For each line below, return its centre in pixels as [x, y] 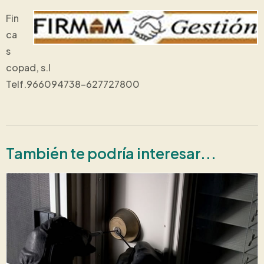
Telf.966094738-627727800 [73, 84]
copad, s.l [28, 67]
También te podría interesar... [111, 153]
